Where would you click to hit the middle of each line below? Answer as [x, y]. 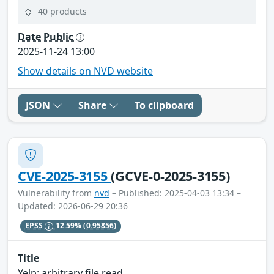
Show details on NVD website [85, 71]
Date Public [47, 36]
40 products [62, 12]
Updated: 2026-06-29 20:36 [73, 206]
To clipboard [164, 105]
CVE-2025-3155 [65, 176]
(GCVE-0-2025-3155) [170, 176]
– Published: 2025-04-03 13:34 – [175, 193]
